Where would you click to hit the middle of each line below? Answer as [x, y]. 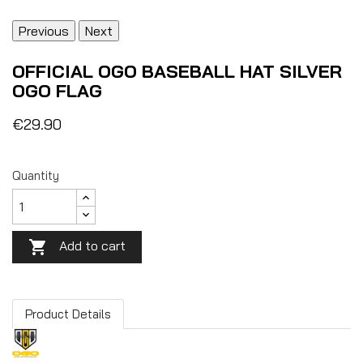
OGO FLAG [57, 91]
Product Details [68, 314]
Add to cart [92, 246]
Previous [44, 31]
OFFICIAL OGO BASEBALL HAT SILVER [177, 72]
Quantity [36, 176]
